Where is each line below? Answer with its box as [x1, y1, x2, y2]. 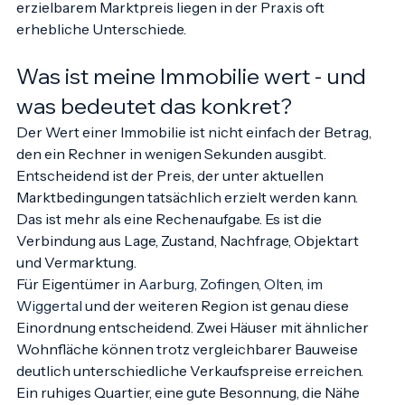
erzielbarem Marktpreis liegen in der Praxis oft [16, 16, 327, 34]
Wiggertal [16, 315, 82, 333]
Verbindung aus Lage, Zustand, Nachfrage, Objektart [16, 250, 362, 268]
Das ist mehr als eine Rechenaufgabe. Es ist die [16, 228, 325, 246]
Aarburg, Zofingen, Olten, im [138, 293, 325, 311]
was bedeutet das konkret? [16, 110, 293, 137]
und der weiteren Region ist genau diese [82, 315, 352, 333]
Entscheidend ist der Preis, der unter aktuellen [16, 184, 326, 202]
